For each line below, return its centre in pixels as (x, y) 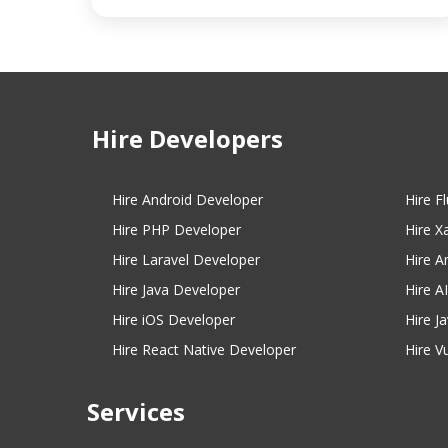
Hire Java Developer (176, 289)
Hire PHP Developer (176, 229)
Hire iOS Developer (173, 319)
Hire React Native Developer (204, 349)
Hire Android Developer (187, 199)
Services (136, 411)
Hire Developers (187, 138)
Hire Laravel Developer (186, 259)
